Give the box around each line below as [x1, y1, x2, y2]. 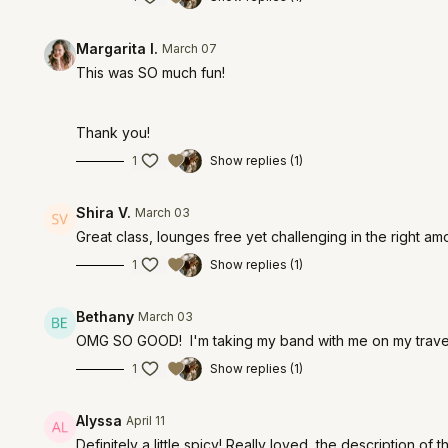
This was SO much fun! [76, 64, 226, 81]
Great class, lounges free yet [76, 228, 272, 245]
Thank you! [76, 124, 151, 141]
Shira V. [76, 204, 132, 221]
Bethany [76, 308, 135, 325]
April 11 [126, 413, 166, 428]
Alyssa [76, 412, 123, 429]
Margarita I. [76, 40, 159, 57]
